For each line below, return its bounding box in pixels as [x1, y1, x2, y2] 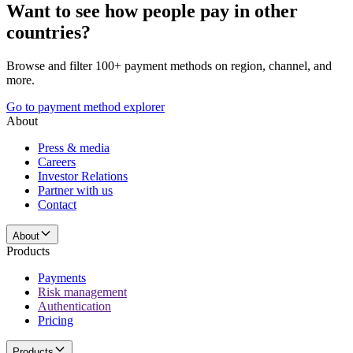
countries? [6, 21, 91, 43]
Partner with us [38, 183, 113, 197]
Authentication [38, 299, 111, 313]
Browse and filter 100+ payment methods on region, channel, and [6, 58, 332, 72]
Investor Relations [38, 169, 128, 183]
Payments [38, 270, 86, 284]
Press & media [38, 140, 110, 154]
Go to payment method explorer [6, 99, 165, 113]
